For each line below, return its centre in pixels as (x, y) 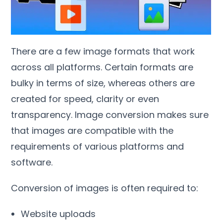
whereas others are (152, 83)
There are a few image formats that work (103, 51)
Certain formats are (149, 67)
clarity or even (128, 99)
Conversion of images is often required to (104, 188)
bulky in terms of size (57, 83)
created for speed (52, 99)
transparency (41, 114)
